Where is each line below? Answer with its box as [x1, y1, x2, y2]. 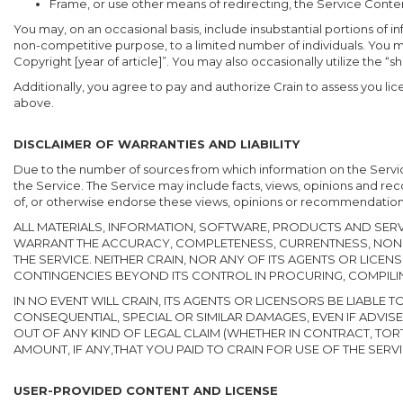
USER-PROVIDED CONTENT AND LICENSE [13, 383, 278, 398]
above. [13, 95, 54, 110]
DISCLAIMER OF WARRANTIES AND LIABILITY [13, 137, 300, 151]
